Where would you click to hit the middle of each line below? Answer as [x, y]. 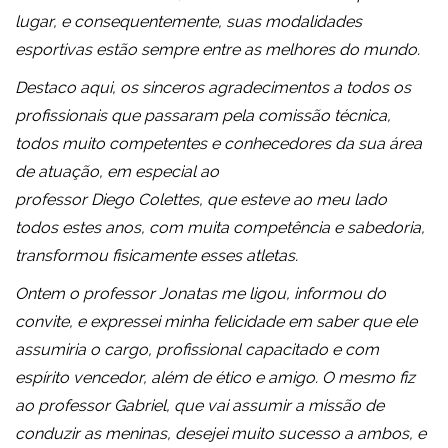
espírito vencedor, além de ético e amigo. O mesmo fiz [215, 378]
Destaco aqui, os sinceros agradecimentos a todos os [213, 88]
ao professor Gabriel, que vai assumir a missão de [199, 406]
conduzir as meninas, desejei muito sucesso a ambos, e [220, 434]
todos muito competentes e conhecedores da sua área [218, 144]
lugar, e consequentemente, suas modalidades [188, 22]
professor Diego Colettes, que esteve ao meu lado [201, 200]
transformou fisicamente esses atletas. [156, 256]
